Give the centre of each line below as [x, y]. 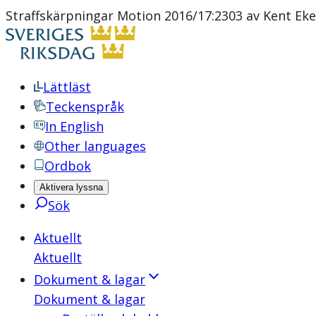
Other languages [95, 146]
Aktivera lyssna [71, 187]
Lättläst [67, 87]
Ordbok [68, 166]
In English [74, 126]
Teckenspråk [85, 107]
